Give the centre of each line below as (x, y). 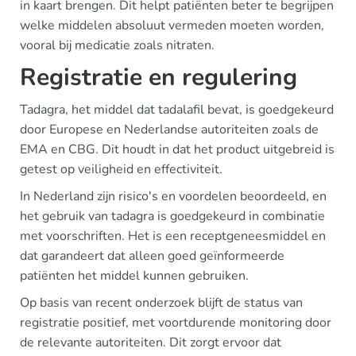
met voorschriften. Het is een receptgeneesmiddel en (173, 236)
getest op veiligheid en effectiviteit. (121, 169)
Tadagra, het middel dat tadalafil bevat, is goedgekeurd (177, 110)
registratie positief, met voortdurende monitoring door (176, 323)
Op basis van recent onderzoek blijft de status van (161, 303)
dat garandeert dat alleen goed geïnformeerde (152, 256)
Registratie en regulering (159, 77)
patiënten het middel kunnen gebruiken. (134, 276)
